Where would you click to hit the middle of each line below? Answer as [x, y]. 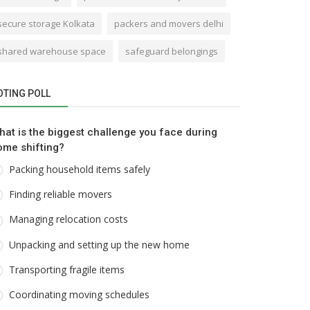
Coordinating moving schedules [79, 294]
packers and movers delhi [169, 23]
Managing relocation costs [69, 219]
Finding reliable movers [61, 194]
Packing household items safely [80, 169]
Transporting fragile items [67, 269]
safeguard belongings [172, 51]
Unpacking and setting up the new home [99, 244]
